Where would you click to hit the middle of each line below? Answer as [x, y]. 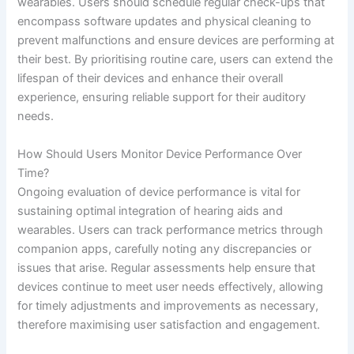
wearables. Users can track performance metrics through [171, 230]
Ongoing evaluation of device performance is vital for [159, 192]
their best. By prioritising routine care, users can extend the [175, 60]
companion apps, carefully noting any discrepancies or [165, 249]
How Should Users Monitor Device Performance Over [160, 154]
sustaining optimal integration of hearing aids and [151, 211]
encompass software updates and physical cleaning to [165, 22]
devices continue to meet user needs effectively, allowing [171, 286]
